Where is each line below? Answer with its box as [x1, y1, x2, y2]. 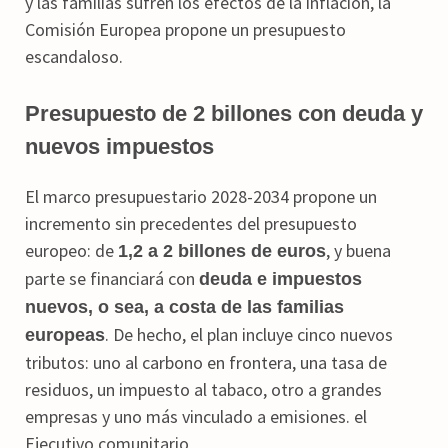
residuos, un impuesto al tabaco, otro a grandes [25, 377, 382, 401]
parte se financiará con [25, 266, 199, 290]
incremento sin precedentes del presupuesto [25, 211, 357, 235]
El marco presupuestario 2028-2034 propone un [25, 184, 377, 208]
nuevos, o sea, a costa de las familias [25, 296, 344, 317]
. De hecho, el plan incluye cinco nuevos [105, 322, 393, 346]
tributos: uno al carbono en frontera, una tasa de [25, 350, 387, 374]
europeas [25, 324, 105, 345]
